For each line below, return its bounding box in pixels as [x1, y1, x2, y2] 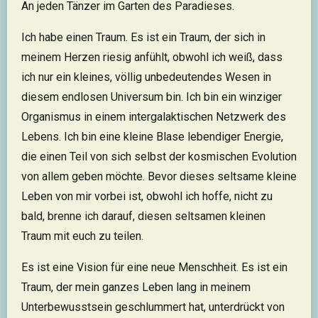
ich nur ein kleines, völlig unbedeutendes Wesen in [21, 70, 271, 84]
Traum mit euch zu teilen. [21, 229, 143, 243]
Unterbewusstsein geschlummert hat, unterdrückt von [21, 300, 285, 314]
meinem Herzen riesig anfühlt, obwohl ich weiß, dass [21, 50, 283, 64]
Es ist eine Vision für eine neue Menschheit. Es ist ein [21, 261, 287, 274]
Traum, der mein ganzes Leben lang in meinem [21, 280, 251, 294]
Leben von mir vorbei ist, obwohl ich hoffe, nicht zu [21, 190, 273, 203]
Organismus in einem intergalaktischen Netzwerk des [21, 110, 286, 124]
